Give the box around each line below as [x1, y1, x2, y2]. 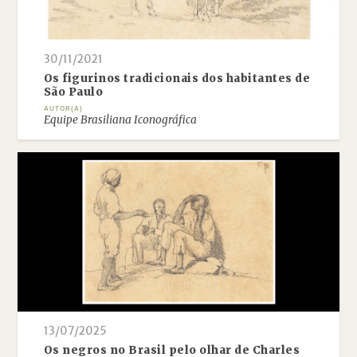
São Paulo [43, 84, 104, 99]
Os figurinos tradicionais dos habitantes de [43, 71, 311, 85]
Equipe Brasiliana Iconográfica [43, 113, 197, 127]
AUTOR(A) [43, 104, 83, 112]
